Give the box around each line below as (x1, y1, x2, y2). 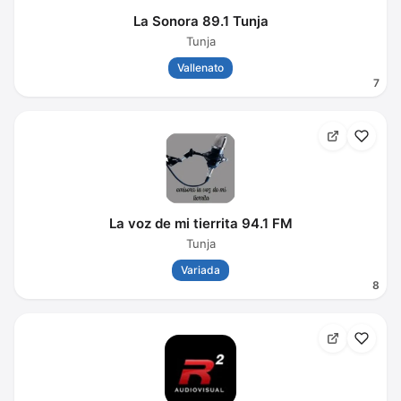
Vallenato (177, 61, 224, 74)
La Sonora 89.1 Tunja (132, 13, 269, 30)
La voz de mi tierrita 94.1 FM (108, 215, 293, 232)
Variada (181, 263, 220, 277)
